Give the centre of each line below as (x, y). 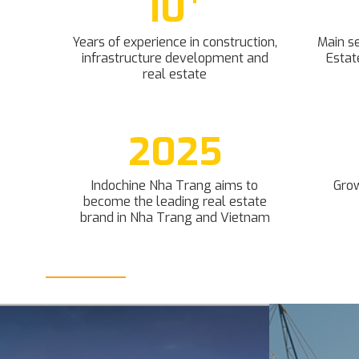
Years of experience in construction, (175, 42)
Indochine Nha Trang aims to (175, 186)
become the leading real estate (175, 202)
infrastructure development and (175, 58)
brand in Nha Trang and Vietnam (175, 218)
